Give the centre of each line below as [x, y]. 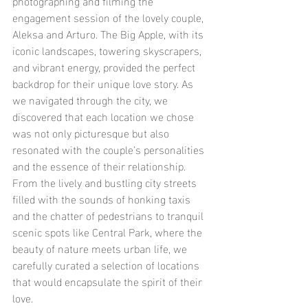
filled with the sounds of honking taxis [103, 198]
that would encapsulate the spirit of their [109, 281]
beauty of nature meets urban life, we [101, 248]
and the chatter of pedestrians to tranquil [109, 215]
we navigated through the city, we [91, 99]
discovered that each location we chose [104, 116]
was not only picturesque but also [92, 132]
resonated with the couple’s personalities [110, 149]
